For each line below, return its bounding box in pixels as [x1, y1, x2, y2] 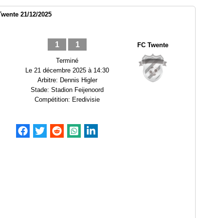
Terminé [56, 57, 78, 64]
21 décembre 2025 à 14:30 [34, 67, 109, 74]
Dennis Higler [59, 76, 97, 84]
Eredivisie [72, 96, 100, 103]
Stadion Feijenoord [51, 86, 104, 93]
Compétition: [35, 96, 72, 103]
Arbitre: [37, 76, 60, 84]
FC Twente [137, 41, 168, 49]
